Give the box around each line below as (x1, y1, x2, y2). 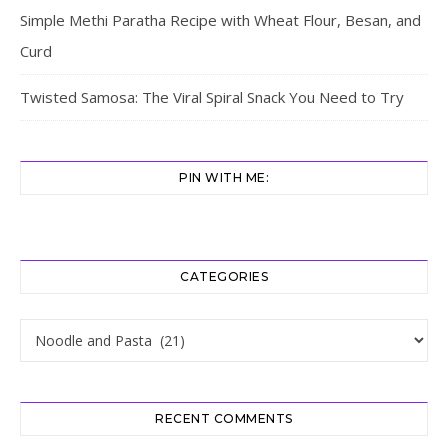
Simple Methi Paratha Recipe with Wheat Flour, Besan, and (20, 9, 421, 30)
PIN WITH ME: (179, 169, 269, 185)
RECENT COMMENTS (155, 410, 293, 426)
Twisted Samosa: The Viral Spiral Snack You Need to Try (20, 86, 404, 107)
